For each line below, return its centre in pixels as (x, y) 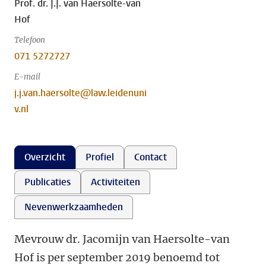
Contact (151, 157)
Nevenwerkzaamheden (74, 207)
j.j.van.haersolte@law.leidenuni (80, 93)
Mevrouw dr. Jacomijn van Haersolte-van (122, 239)
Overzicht (45, 157)
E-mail (27, 77)
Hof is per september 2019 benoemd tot (117, 257)
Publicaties (47, 182)
